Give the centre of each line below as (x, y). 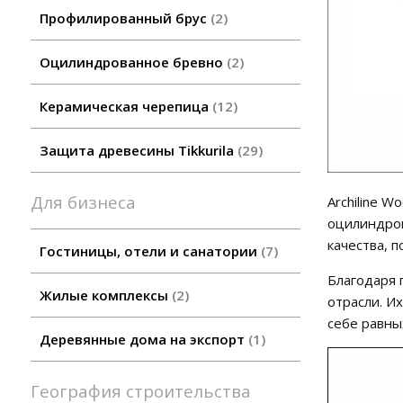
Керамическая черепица (126, 107)
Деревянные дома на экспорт (144, 340)
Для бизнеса (90, 202)
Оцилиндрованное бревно (133, 63)
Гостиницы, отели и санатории (150, 251)
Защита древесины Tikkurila (139, 151)
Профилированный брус (125, 18)
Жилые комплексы (106, 296)
